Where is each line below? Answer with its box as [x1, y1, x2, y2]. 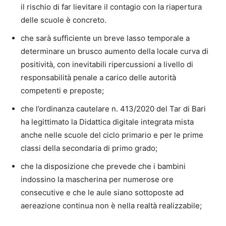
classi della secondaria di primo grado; [21, 143, 157, 153]
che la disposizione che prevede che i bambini [21, 161, 186, 172]
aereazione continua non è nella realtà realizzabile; [21, 201, 202, 211]
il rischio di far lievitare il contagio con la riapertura [21, 2, 202, 12]
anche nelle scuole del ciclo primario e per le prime [21, 130, 203, 140]
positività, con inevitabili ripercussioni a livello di [21, 60, 193, 70]
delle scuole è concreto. [21, 15, 106, 25]
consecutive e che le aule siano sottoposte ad [21, 188, 184, 198]
